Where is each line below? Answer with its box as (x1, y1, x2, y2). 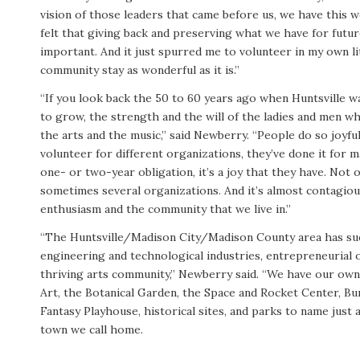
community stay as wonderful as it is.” (40, 62, 239, 77)
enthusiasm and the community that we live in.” (40, 201, 291, 216)
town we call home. (40, 321, 143, 337)
